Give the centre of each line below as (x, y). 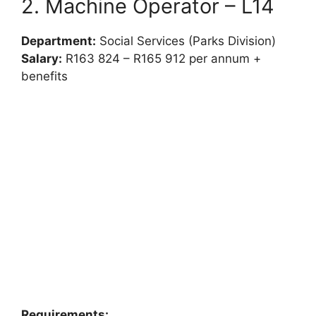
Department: (59, 41)
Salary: (42, 58)
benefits (44, 76)
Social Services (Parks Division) (186, 41)
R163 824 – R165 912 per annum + (162, 58)
